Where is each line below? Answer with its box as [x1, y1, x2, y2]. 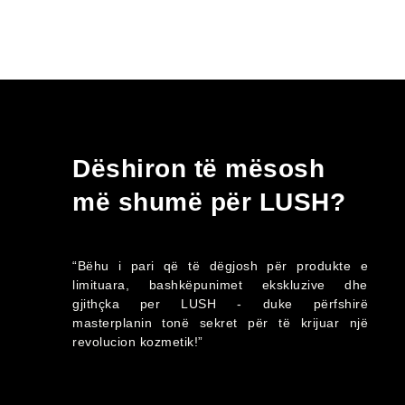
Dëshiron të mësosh [72, 154, 325, 183]
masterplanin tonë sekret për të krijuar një [72, 315, 368, 330]
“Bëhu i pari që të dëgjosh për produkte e [72, 258, 368, 273]
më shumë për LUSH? [72, 187, 345, 216]
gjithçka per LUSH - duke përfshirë [72, 296, 368, 311]
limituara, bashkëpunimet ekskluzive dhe [72, 277, 368, 292]
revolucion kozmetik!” [72, 334, 203, 349]
